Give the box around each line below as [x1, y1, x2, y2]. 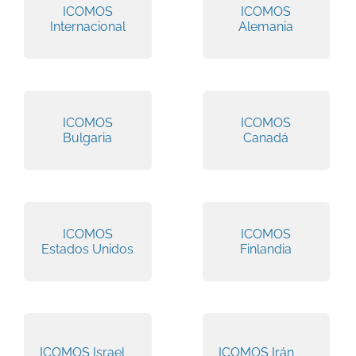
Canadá [243, 130, 289, 145]
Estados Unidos [41, 241, 134, 257]
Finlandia [240, 241, 292, 257]
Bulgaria [63, 130, 113, 145]
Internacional [49, 18, 126, 34]
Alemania [238, 18, 294, 34]
